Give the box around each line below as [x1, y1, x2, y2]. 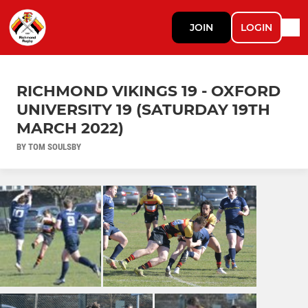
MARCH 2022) [16, 118, 124, 137]
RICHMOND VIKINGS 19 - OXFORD [16, 81, 280, 100]
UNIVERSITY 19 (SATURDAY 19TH [16, 100, 270, 119]
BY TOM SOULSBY [16, 141, 81, 152]
